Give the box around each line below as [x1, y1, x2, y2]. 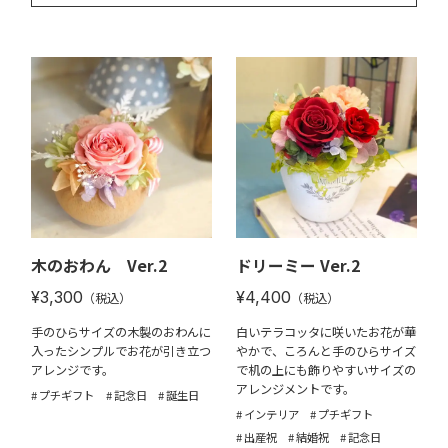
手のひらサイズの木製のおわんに [31, 322, 212, 341]
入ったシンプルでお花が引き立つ [31, 341, 212, 360]
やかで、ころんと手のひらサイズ [235, 341, 416, 360]
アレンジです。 [31, 360, 115, 379]
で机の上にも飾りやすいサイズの [235, 360, 416, 379]
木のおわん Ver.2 [31, 254, 168, 278]
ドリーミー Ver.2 [235, 254, 360, 278]
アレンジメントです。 [235, 379, 355, 398]
